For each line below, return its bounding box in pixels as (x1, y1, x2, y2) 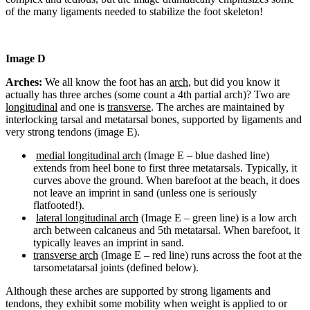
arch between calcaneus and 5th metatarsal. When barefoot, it (33, 224, 300, 236)
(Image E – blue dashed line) (141, 149, 269, 161)
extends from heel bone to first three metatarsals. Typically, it (33, 161, 297, 174)
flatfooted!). (33, 199, 84, 211)
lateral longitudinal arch (36, 211, 138, 224)
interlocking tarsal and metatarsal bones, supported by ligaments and (6, 113, 302, 125)
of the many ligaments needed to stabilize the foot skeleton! (6, 5, 263, 17)
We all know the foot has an (42, 75, 170, 88)
